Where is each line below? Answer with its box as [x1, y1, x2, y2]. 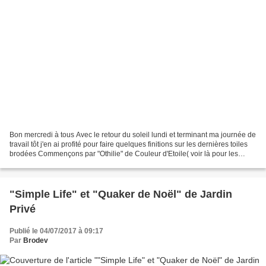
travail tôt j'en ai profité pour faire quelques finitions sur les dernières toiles [9, 140, 248, 148]
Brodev [23, 236, 48, 245]
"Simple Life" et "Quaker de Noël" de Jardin [9, 188, 232, 200]
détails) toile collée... [9, 159, 75, 167]
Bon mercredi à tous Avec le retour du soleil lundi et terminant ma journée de [9, 130, 256, 139]
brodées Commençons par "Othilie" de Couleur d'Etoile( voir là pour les [9, 149, 238, 158]
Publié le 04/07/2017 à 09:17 [9, 226, 103, 235]
